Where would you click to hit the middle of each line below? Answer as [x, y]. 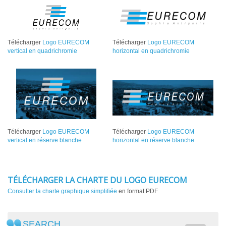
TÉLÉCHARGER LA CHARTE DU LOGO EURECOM [97, 180]
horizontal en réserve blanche [153, 140]
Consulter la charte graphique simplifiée [62, 191]
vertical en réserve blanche [45, 140]
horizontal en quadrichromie [151, 51]
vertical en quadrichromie [42, 51]
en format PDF [137, 191]
